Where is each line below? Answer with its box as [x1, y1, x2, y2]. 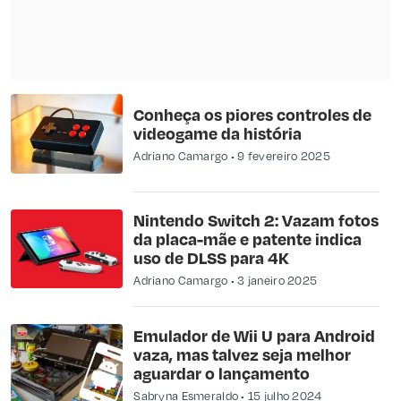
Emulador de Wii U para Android [133, 324, 376, 346]
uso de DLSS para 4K [133, 246, 290, 268]
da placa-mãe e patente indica [133, 227, 363, 249]
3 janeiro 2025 [237, 271, 318, 288]
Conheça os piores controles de [133, 103, 372, 124]
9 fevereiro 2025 [237, 147, 330, 164]
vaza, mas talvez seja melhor [133, 343, 352, 364]
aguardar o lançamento [133, 362, 311, 383]
